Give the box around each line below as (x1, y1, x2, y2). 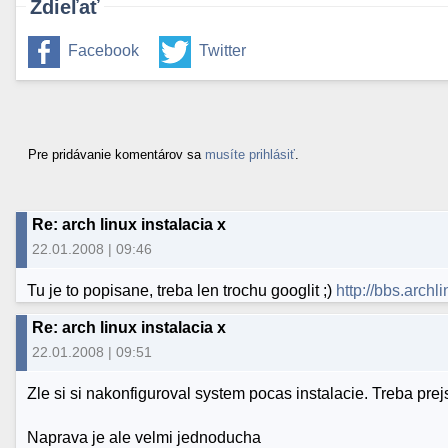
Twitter (199, 41, 246, 59)
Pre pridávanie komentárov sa (28, 146, 205, 162)
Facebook (68, 41, 139, 59)
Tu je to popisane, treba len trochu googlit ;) (27, 281, 337, 299)
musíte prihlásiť (205, 146, 295, 162)
